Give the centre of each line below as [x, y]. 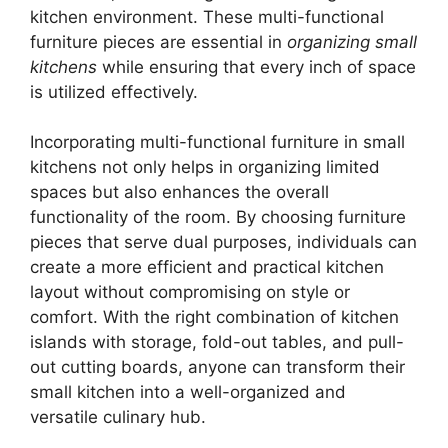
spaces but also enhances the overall [179, 192]
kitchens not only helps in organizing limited [205, 167]
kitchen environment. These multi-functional [207, 16]
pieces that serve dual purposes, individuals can [223, 242]
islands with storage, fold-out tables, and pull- [217, 342]
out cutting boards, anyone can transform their [217, 367]
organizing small [352, 41]
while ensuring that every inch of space [256, 66]
